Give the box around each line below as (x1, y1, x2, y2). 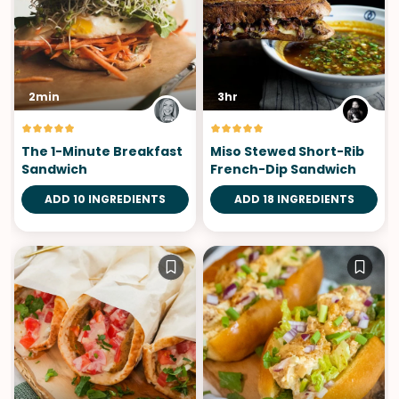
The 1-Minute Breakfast (21, 142, 183, 160)
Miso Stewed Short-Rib (210, 142, 364, 160)
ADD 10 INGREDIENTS (45, 191, 166, 207)
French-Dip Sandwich (210, 159, 356, 178)
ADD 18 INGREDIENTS (233, 191, 354, 207)
